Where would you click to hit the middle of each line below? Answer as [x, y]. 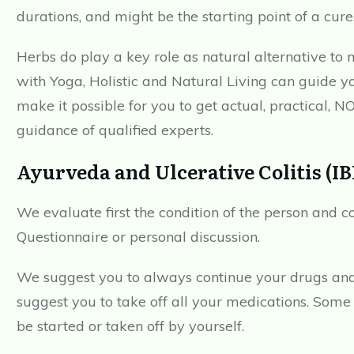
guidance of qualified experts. [115, 130]
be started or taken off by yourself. [130, 326]
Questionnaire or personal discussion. [138, 237]
